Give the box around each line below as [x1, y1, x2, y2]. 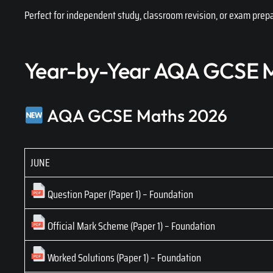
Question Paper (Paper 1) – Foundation [46, 186, 193, 204]
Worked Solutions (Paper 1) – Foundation [46, 249, 201, 267]
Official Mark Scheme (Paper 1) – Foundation [46, 218, 215, 235]
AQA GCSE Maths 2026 [44, 104, 228, 126]
